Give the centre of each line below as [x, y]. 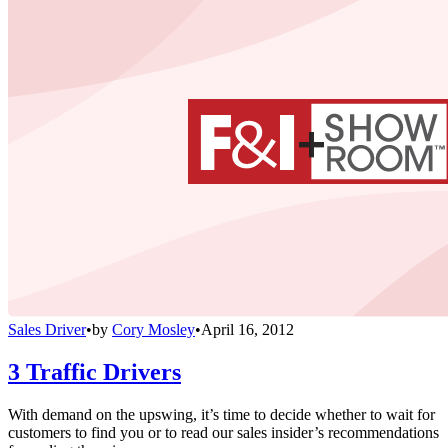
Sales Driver [47, 330]
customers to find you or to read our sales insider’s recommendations [223, 432]
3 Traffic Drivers [94, 372]
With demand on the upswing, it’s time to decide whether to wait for [221, 414]
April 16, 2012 [247, 330]
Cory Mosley [153, 330]
